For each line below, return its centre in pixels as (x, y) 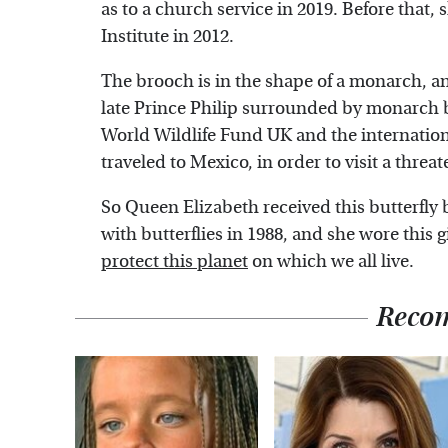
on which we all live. (331, 262)
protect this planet (174, 262)
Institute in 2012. (167, 37)
